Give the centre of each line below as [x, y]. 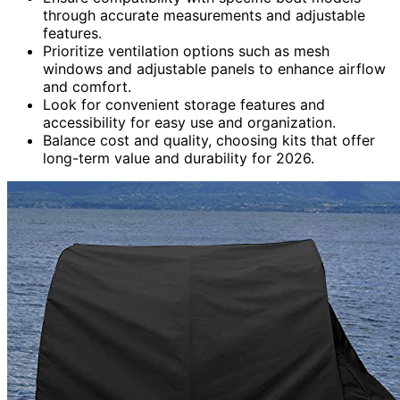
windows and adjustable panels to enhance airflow [214, 68]
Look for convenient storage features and [184, 104]
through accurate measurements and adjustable [204, 15]
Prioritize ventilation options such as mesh [186, 50]
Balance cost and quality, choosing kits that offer [209, 140]
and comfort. [87, 86]
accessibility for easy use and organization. [189, 122]
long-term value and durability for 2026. [179, 158]
